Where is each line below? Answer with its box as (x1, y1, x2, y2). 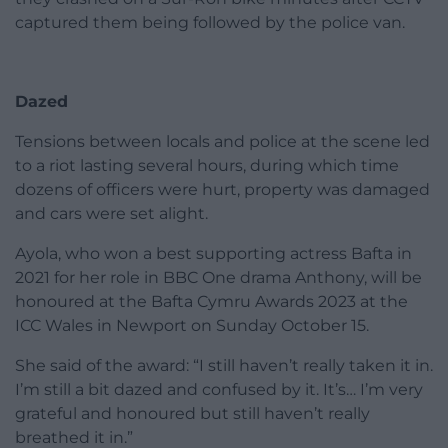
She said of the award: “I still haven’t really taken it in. (15, 356, 433, 376)
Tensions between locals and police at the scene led (15, 132, 430, 152)
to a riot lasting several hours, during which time (15, 156, 399, 176)
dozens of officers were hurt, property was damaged (15, 180, 430, 200)
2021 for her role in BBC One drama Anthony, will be (15, 268, 422, 288)
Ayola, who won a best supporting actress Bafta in (15, 244, 412, 264)
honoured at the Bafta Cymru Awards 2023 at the (15, 292, 408, 312)
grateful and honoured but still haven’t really (15, 404, 370, 424)
